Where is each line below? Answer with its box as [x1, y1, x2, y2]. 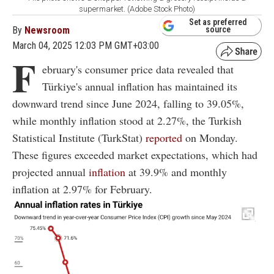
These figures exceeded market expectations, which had [12, 147, 257, 162]
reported [146, 130, 182, 145]
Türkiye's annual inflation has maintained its [42, 78, 237, 94]
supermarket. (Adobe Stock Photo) [79, 4, 195, 13]
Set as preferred [189, 17, 247, 27]
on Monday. [182, 130, 238, 145]
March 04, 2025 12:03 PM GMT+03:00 [12, 39, 159, 51]
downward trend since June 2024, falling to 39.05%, [12, 95, 244, 111]
